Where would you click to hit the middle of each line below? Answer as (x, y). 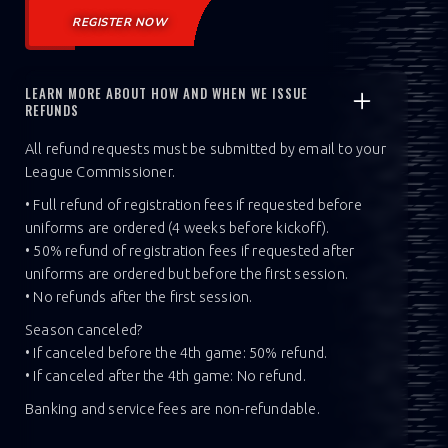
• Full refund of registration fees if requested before (193, 204)
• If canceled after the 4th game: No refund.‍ (165, 375)
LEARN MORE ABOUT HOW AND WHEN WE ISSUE (166, 92)
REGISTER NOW (119, 21)
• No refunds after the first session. (139, 296)
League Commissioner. (100, 171)
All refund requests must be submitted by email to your (205, 148)
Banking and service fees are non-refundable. (172, 408)
